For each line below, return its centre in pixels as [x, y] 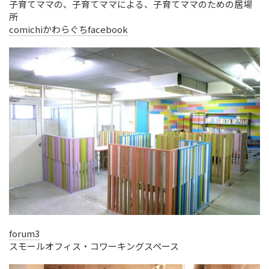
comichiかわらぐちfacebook [68, 29]
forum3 [24, 233]
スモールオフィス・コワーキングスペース [94, 246]
